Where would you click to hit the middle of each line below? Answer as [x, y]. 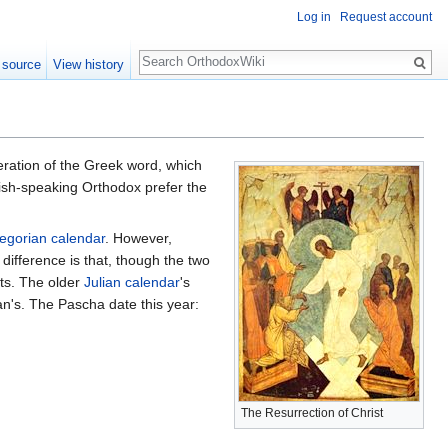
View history [89, 64]
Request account [386, 17]
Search [171, 51]
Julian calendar [132, 282]
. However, [138, 238]
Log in [314, 17]
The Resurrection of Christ [312, 413]
